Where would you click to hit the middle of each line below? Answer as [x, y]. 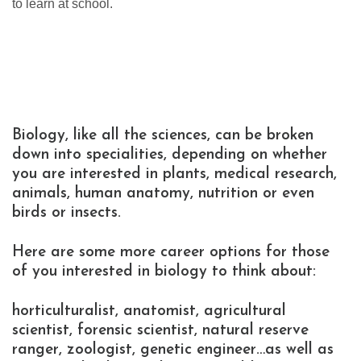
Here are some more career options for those [171, 253]
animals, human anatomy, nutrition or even [163, 194]
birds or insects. [66, 214]
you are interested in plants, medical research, [174, 175]
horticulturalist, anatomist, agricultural [149, 312]
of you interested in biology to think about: [164, 272]
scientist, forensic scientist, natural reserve [160, 331]
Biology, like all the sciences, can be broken [163, 136]
